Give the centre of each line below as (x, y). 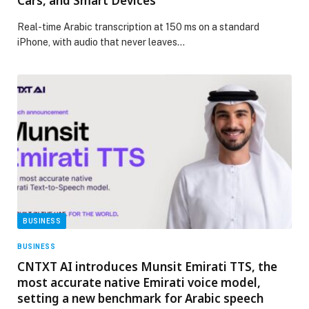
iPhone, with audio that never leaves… (101, 42)
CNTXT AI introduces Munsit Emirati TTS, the (147, 266)
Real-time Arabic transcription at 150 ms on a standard (138, 27)
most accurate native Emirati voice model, (139, 282)
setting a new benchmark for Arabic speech (140, 298)
